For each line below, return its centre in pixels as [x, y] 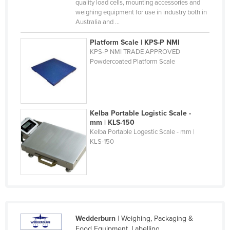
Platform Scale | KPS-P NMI [135, 42]
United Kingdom [58, 27]
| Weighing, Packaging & [154, 219]
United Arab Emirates [66, 11]
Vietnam [45, 126]
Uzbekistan [50, 76]
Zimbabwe [49, 175]
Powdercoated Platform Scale [133, 61]
